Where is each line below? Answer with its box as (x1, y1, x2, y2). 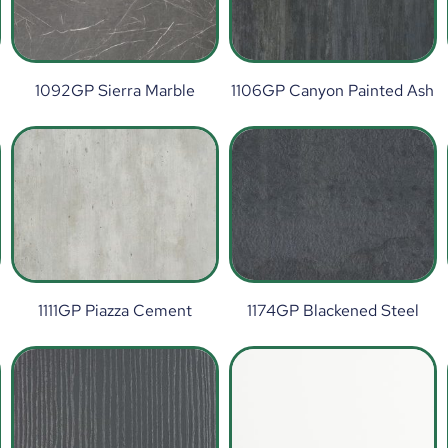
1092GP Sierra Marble (35, 79, 196, 101)
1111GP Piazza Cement (38, 299, 193, 321)
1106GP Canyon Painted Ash (231, 79, 435, 101)
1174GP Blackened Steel (246, 299, 419, 321)
